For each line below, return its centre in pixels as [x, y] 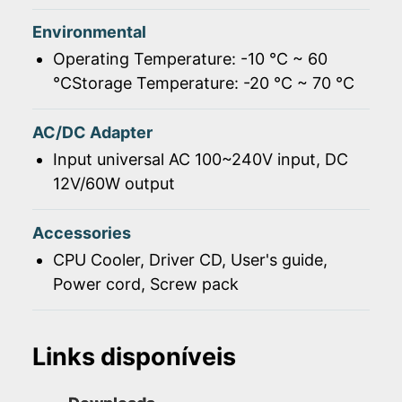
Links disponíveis [134, 357]
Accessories [82, 232]
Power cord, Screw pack [145, 284]
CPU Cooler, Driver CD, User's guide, [190, 259]
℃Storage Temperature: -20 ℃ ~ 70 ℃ [203, 83]
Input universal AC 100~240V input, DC [200, 159]
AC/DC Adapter [92, 132]
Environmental [89, 31]
